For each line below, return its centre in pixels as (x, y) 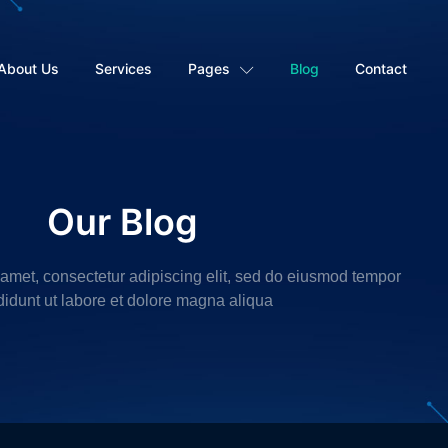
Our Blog (122, 221)
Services (124, 69)
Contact (381, 69)
